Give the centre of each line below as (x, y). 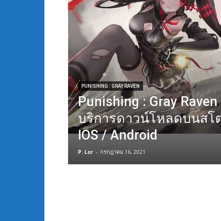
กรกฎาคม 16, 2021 (123, 152)
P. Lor (86, 152)
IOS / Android (118, 135)
